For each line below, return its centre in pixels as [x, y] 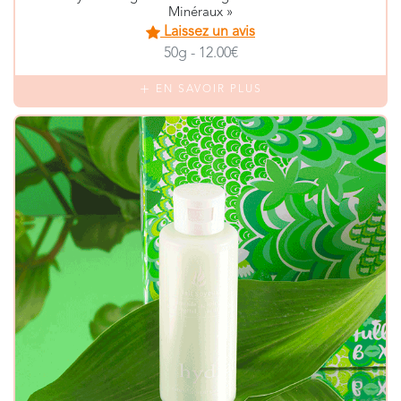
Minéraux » [200, 13]
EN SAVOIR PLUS [207, 90]
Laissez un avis [208, 32]
